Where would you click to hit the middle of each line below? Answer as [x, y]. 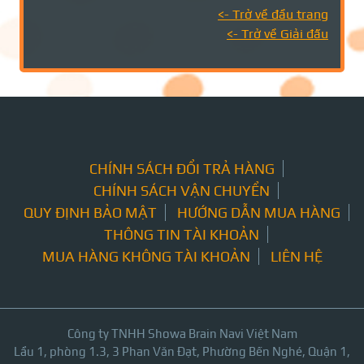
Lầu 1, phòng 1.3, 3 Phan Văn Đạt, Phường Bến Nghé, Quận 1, [182, 351]
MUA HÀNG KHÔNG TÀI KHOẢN [146, 256]
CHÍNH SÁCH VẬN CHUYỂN [182, 191]
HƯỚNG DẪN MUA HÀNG [258, 212]
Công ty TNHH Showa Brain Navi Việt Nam [182, 334]
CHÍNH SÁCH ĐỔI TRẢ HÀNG [182, 169]
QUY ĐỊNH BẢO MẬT [90, 212]
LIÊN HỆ [296, 256]
